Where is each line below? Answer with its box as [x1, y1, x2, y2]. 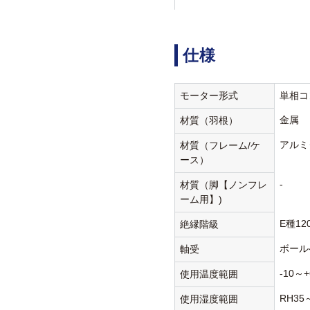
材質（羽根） [180, 115, 239, 127]
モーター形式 [180, 90, 239, 102]
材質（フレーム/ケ [180, 140, 261, 152]
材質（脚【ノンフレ [180, 179, 268, 191]
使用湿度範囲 [180, 293, 239, 305]
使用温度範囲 [180, 268, 239, 280]
